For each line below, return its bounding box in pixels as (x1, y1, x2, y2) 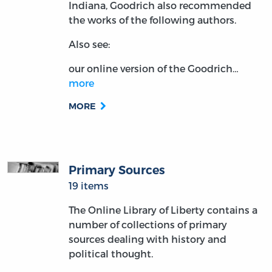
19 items (68, 180, 109, 192)
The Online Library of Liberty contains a (68, 204, 257, 216)
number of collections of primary (68, 219, 227, 231)
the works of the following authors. (68, 14, 236, 26)
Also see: (68, 38, 110, 50)
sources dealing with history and (68, 233, 226, 245)
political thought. (68, 248, 153, 260)
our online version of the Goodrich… (68, 63, 239, 75)
